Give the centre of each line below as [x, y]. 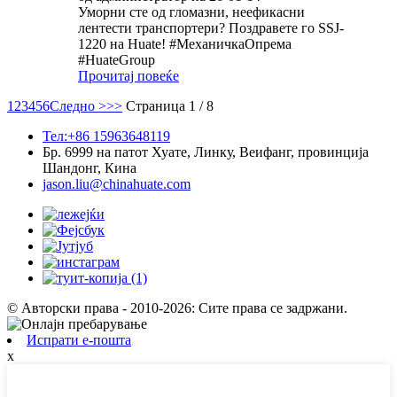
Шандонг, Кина [90, 168]
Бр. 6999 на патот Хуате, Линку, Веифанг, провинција [206, 152]
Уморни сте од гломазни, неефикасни [191, 12]
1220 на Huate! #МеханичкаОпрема [185, 44]
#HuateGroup [117, 60]
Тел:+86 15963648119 [106, 136]
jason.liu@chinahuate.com [117, 184]
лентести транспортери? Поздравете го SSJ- [211, 28]
